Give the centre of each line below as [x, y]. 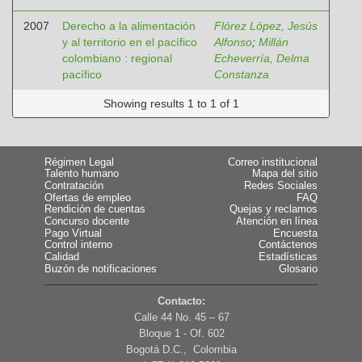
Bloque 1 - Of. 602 [181, 333]
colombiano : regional [117, 58]
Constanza [242, 74]
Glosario [298, 269]
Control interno [78, 245]
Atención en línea [277, 222]
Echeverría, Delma [262, 58]
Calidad [62, 257]
